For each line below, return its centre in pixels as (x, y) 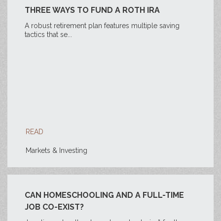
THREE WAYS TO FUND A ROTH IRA (92, 10)
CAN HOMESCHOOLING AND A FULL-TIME (104, 195)
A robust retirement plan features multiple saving (102, 26)
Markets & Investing (56, 150)
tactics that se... (48, 35)
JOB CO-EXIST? (54, 207)
